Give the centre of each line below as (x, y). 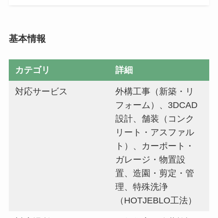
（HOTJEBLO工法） (156, 200)
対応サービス (42, 91)
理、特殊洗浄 (142, 187)
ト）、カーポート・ (155, 146)
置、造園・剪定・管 (155, 173)
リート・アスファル (155, 132)
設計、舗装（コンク (155, 118)
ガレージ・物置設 (151, 159)
